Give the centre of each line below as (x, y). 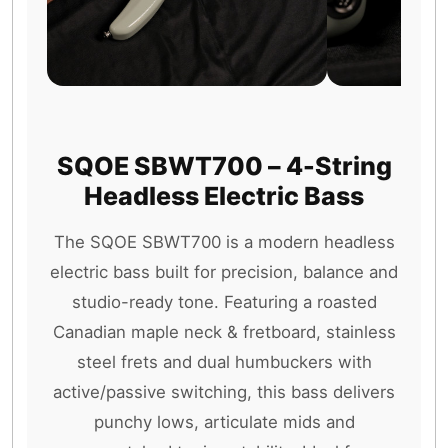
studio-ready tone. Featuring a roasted (224, 301)
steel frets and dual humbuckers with (224, 361)
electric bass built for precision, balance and (224, 271)
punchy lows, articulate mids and (224, 421)
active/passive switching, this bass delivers (224, 391)
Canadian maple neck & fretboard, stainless (224, 331)
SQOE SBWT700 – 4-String (224, 165)
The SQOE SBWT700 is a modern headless (224, 241)
